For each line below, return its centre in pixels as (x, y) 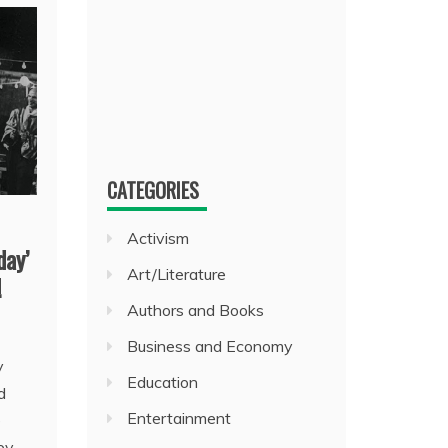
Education (163, 382)
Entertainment (179, 418)
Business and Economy (210, 346)
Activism (158, 238)
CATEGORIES (153, 190)
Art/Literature (177, 274)
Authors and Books (196, 310)
